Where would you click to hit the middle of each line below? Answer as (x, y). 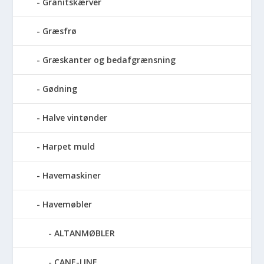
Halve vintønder (75, 117)
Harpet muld (69, 146)
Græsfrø (60, 31)
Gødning (60, 88)
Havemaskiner (72, 175)
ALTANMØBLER (85, 233)
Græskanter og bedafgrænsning (109, 60)
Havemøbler (67, 204)
